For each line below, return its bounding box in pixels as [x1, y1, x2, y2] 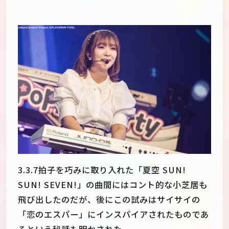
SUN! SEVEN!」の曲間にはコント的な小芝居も [18, 178, 208, 191]
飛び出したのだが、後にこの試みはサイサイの [18, 193, 200, 205]
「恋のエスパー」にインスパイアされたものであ [18, 208, 209, 220]
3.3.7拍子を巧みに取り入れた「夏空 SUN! [18, 163, 186, 176]
